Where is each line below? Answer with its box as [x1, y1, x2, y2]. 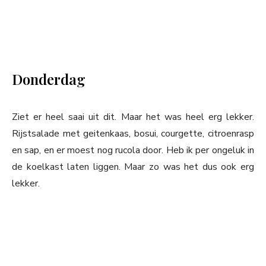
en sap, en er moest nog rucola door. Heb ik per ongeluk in [12, 144, 254, 157]
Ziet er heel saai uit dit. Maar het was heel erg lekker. [12, 110, 254, 124]
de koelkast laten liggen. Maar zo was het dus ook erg [12, 160, 254, 174]
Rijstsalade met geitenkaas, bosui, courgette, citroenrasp [12, 127, 254, 141]
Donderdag [12, 69, 85, 89]
